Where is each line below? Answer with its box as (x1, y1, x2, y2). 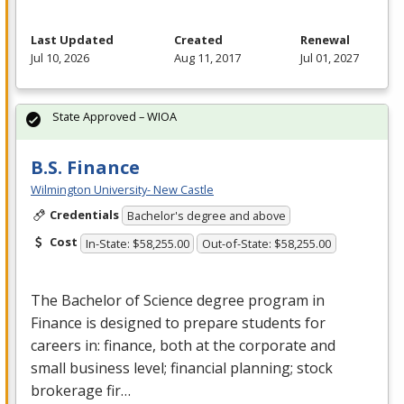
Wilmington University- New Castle (31, 180, 214, 197)
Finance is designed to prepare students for (31, 312, 326, 333)
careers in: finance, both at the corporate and (31, 335, 335, 355)
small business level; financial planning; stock (31, 357, 333, 378)
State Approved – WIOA (52, 107, 177, 124)
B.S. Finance (31, 154, 140, 179)
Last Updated (31, 31, 114, 48)
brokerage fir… (31, 380, 131, 400)
